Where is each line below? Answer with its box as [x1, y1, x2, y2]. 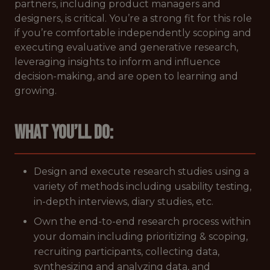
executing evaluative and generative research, [14, 42, 238, 53]
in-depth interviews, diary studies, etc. [34, 196, 213, 207]
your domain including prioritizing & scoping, [34, 231, 248, 242]
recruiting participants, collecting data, [34, 246, 219, 257]
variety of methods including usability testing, [34, 181, 251, 192]
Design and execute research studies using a [34, 166, 249, 177]
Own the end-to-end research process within [34, 216, 251, 227]
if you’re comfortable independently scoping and [14, 27, 251, 39]
